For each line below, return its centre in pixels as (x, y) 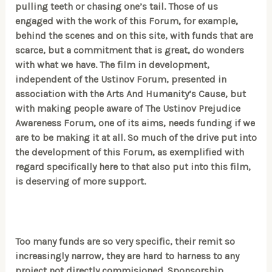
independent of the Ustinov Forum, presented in (121, 80)
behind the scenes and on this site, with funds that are (134, 36)
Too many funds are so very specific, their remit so (125, 242)
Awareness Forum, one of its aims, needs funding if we (135, 123)
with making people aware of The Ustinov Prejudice (127, 109)
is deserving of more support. (81, 182)
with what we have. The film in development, (112, 65)
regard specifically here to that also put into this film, (133, 167)
